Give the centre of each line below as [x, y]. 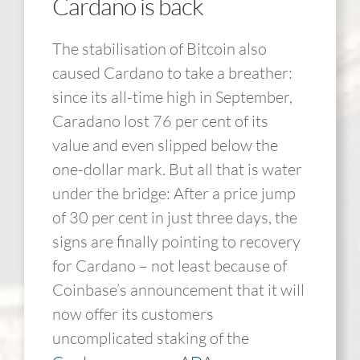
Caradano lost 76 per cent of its [160, 121]
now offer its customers [133, 313]
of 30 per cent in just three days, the [174, 217]
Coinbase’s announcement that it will [178, 289]
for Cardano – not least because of [169, 265]
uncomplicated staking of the [150, 337]
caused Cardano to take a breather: [172, 72]
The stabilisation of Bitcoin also [159, 48]
